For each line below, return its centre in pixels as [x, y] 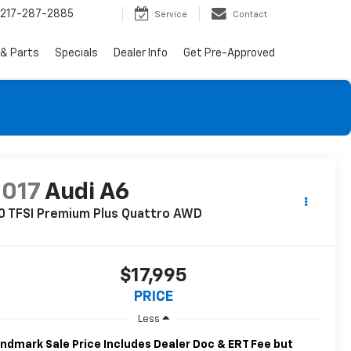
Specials [76, 54]
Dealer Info [141, 54]
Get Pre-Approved [229, 54]
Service [171, 15]
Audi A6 [87, 193]
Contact [250, 15]
